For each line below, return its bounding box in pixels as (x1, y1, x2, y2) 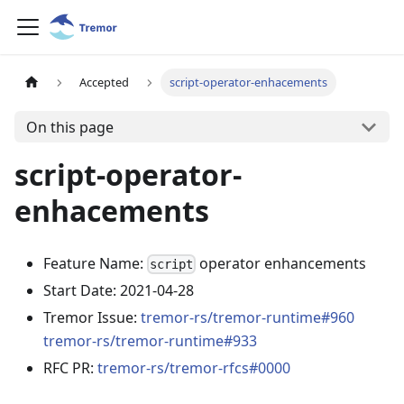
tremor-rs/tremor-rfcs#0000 (97, 358, 290, 379)
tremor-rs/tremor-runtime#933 (43, 331, 257, 352)
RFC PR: (43, 358, 97, 379)
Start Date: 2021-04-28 (43, 280, 194, 301)
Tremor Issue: (43, 308, 141, 328)
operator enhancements (196, 253, 367, 273)
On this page (25, 116, 114, 137)
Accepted (79, 74, 130, 91)
